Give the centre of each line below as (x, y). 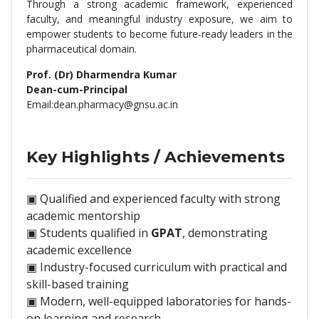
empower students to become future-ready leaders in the (159, 34)
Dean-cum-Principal (77, 89)
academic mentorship (83, 216)
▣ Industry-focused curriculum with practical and (157, 267)
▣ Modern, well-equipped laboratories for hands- (159, 301)
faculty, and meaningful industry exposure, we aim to (159, 19)
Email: (40, 104)
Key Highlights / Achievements (156, 157)
